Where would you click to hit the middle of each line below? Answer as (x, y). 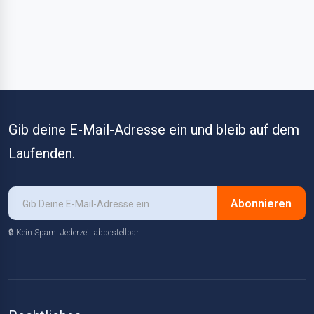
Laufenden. (42, 153)
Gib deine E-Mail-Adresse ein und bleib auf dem (154, 130)
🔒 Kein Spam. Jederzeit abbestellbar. (74, 233)
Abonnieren (261, 203)
